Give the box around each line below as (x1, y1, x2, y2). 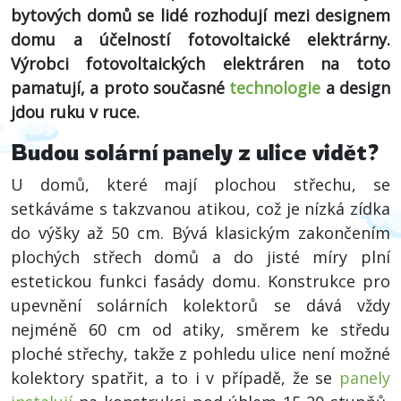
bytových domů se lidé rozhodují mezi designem (11, 4, 390, 26)
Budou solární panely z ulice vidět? (11, 138, 380, 166)
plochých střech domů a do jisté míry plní (11, 246, 390, 268)
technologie (229, 77, 321, 98)
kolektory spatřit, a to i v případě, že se (11, 367, 339, 388)
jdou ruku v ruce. (11, 101, 140, 123)
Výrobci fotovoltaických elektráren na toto (11, 53, 390, 74)
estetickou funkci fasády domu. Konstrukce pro (11, 270, 390, 292)
